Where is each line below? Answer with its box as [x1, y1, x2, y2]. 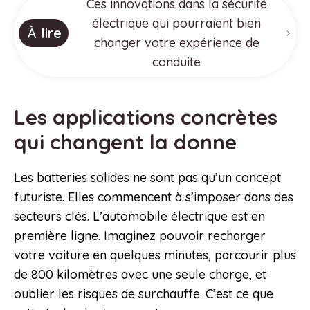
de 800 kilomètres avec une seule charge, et [14, 266, 266, 283]
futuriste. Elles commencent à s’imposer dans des [14, 189, 293, 206]
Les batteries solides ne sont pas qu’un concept [14, 170, 281, 186]
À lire [27, 24, 62, 42]
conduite [152, 54, 201, 71]
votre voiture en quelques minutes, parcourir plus [14, 247, 296, 264]
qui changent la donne [14, 129, 242, 156]
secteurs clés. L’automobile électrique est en [14, 208, 265, 225]
